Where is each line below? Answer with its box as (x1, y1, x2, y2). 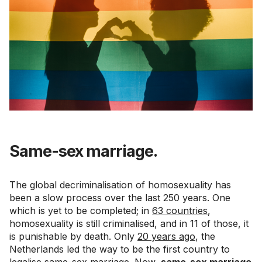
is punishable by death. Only (9, 230, 137, 242)
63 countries (152, 204, 208, 216)
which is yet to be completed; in (9, 204, 152, 216)
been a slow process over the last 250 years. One (9, 191, 230, 204)
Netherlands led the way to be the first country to (9, 243, 230, 255)
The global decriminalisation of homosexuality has (9, 178, 231, 191)
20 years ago (137, 230, 195, 242)
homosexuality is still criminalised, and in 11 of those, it (9, 217, 249, 229)
